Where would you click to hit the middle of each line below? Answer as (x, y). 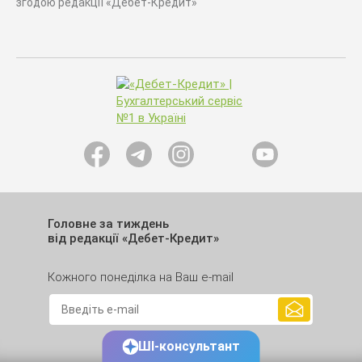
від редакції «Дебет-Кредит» (133, 238)
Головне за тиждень (108, 224)
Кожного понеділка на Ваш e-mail (141, 277)
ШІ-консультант (189, 346)
